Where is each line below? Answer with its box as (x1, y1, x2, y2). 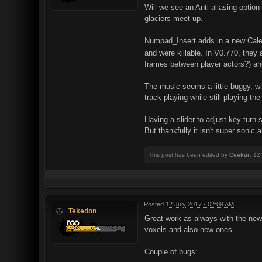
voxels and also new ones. (144, 225, 235, 234)
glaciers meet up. (144, 14, 203, 23)
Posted (144, 200, 166, 208)
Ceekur (229, 151, 250, 158)
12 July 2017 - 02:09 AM (166, 200, 234, 208)
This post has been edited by (149, 151, 229, 158)
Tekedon (68, 206, 96, 215)
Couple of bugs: (144, 247, 198, 256)
